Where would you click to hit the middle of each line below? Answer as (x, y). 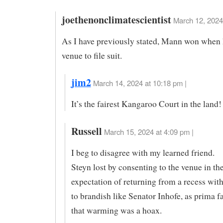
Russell (86, 131)
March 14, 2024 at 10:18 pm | (140, 83)
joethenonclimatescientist (116, 19)
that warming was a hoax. (116, 210)
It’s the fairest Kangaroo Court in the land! (146, 104)
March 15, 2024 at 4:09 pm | (149, 131)
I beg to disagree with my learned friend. (143, 152)
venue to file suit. (92, 55)
